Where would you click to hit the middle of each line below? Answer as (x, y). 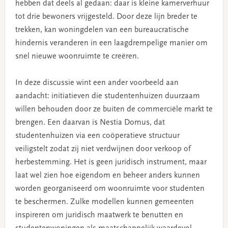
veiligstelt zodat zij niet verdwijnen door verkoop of (103, 149)
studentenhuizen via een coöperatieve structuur (97, 136)
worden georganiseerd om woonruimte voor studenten (110, 189)
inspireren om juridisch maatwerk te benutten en (99, 216)
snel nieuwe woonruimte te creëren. (77, 57)
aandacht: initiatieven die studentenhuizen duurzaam (107, 96)
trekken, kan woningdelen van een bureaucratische (102, 30)
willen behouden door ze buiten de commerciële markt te (114, 110)
